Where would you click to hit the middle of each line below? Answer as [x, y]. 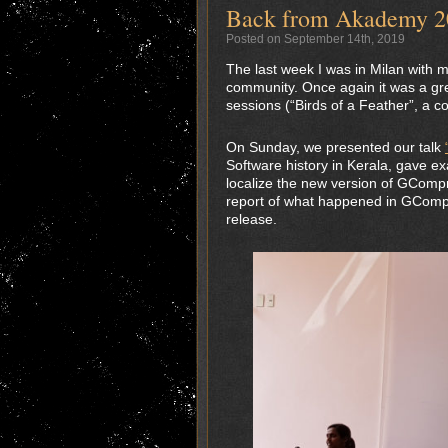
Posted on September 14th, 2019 [315, 39]
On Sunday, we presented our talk [335, 147]
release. [251, 219]
